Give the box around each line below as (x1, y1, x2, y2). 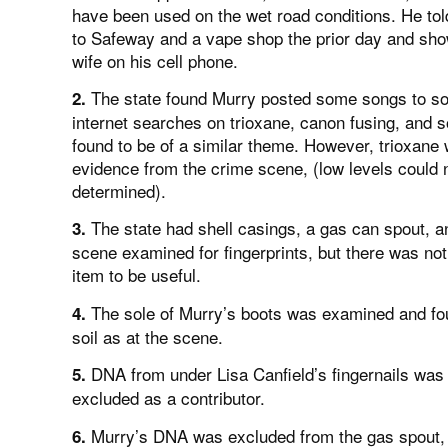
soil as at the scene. (72, 323, 223, 349)
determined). (72, 177, 166, 203)
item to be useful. (72, 262, 201, 288)
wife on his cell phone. (72, 47, 238, 73)
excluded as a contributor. (72, 385, 265, 411)
